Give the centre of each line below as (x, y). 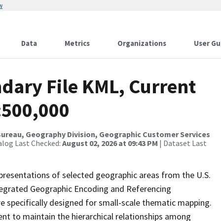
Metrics (77, 43)
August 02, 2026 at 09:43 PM (110, 143)
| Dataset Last (182, 143)
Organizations (142, 43)
